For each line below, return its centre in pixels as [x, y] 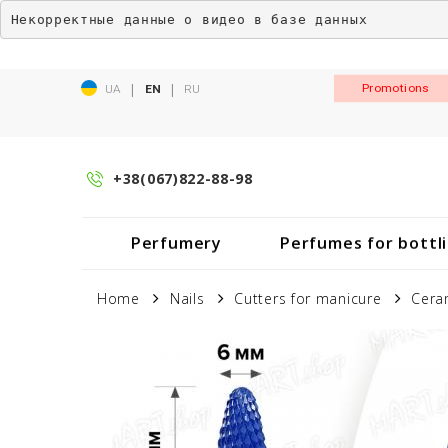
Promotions [396, 88]
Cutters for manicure [308, 298]
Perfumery [176, 243]
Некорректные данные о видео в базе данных [189, 19]
